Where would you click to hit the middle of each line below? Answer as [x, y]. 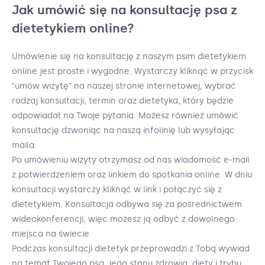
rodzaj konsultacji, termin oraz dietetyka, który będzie [123, 101]
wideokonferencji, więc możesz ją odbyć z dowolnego [123, 219]
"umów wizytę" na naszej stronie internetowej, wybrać [124, 86]
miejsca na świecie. [52, 234]
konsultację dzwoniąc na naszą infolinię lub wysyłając [123, 130]
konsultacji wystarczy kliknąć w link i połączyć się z [117, 189]
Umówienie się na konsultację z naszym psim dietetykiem [129, 56]
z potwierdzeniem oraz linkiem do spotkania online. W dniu [132, 174]
